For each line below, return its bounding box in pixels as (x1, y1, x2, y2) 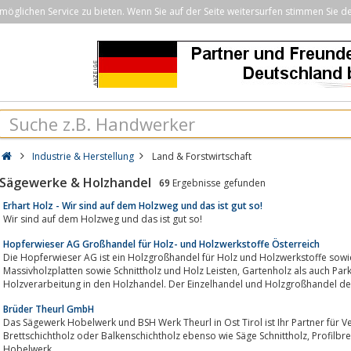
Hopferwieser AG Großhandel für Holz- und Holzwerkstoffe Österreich (3, 237, 320, 251)
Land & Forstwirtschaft (151, 150, 251, 163)
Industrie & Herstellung (32, 150, 135, 163)
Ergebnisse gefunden (170, 176, 266, 190)
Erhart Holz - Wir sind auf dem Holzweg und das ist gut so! (3, 198, 262, 212)
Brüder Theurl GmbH (3, 302, 94, 316)
